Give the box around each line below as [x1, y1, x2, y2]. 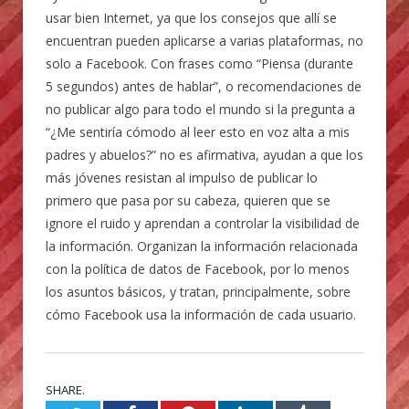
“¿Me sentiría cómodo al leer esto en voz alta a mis [46, 122, 350, 141]
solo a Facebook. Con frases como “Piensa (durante [46, 54, 353, 72]
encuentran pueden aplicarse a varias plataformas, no [46, 31, 363, 49]
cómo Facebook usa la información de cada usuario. [46, 305, 356, 323]
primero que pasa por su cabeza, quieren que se [46, 191, 330, 209]
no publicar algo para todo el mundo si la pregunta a [46, 100, 355, 118]
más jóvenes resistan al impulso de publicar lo [46, 168, 318, 186]
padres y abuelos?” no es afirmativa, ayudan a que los [46, 145, 363, 163]
